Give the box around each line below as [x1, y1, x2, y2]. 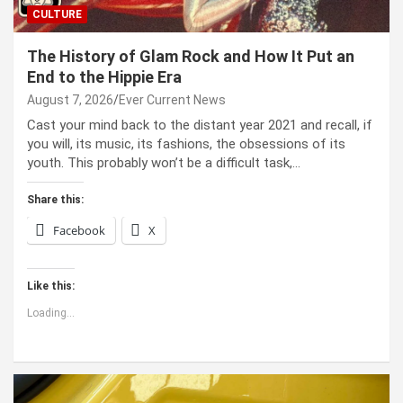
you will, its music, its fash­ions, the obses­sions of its [27, 135, 345, 152]
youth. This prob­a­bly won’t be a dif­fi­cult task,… [27, 154, 300, 171]
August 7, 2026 [27, 92, 113, 107]
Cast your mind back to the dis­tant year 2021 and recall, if [27, 116, 372, 133]
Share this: [27, 193, 84, 206]
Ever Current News [119, 92, 226, 107]
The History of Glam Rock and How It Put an [27, 46, 354, 66]
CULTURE [32, 7, 82, 21]
